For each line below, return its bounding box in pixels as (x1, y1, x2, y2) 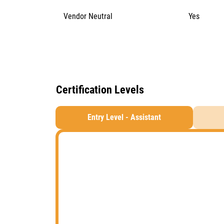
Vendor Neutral (63, 11, 112, 21)
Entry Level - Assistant (87, 112, 161, 122)
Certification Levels (56, 83, 144, 96)
